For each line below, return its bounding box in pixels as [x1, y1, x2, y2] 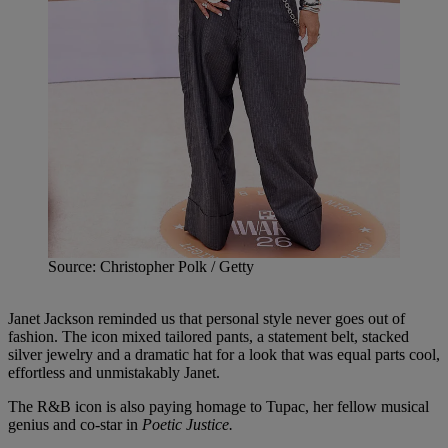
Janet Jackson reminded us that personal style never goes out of [8, 310, 405, 328]
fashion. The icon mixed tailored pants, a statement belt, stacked [8, 328, 409, 346]
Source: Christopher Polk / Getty [48, 258, 254, 276]
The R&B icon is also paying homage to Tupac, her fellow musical [8, 398, 429, 416]
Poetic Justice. [138, 416, 233, 434]
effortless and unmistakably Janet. [8, 364, 220, 382]
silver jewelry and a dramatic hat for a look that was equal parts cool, [8, 346, 440, 364]
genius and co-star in [8, 416, 138, 434]
